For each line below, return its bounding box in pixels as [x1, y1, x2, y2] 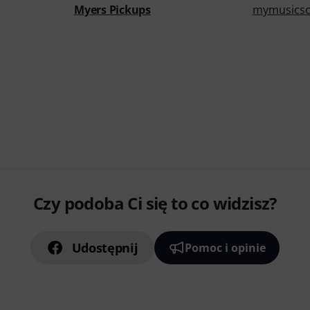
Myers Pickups [74, 2, 151, 17]
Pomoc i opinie [185, 240, 266, 255]
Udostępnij [71, 239, 138, 256]
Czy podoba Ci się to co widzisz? [33, 192, 277, 215]
